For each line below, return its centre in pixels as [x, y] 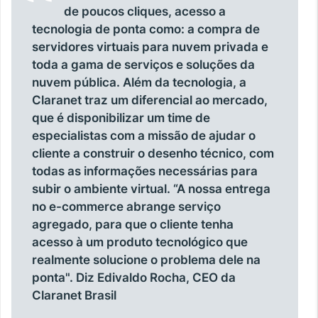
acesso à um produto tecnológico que [140, 242]
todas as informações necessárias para [145, 171]
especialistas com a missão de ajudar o [144, 135]
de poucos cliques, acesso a [145, 11]
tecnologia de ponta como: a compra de [146, 29]
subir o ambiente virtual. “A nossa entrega [152, 188]
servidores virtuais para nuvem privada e [150, 46]
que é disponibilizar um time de [121, 117]
